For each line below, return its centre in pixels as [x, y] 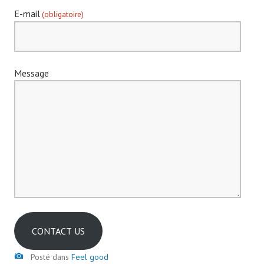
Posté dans [51, 257]
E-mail [27, 14]
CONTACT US [58, 231]
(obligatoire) [63, 14]
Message [32, 73]
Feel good [90, 257]
